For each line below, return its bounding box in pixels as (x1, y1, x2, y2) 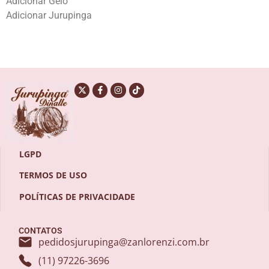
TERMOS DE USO (19, 169, 87, 181)
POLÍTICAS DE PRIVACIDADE (19, 190, 135, 202)
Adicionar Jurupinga (6, 10, 92, 22)
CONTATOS (19, 226, 62, 236)
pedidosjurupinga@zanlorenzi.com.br (38, 235, 210, 249)
